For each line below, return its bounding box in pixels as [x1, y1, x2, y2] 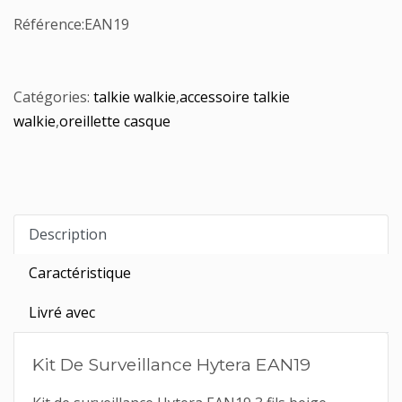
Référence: [13, 14, 84, 34]
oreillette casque [59, 111, 170, 131]
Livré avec [29, 302, 95, 322]
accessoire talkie [179, 87, 290, 107]
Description [29, 224, 107, 244]
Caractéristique [29, 263, 131, 283]
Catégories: [13, 87, 93, 107]
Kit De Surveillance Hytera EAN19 [32, 354, 310, 375]
